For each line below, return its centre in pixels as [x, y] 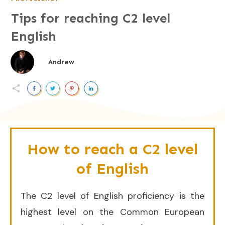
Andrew [61, 62]
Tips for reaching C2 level [91, 18]
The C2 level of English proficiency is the [113, 196]
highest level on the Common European [113, 212]
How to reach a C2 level [113, 149]
